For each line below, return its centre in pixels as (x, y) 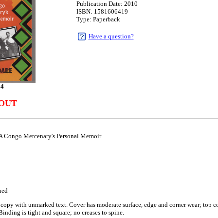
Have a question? (111, 36)
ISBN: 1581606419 (102, 11)
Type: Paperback (98, 19)
